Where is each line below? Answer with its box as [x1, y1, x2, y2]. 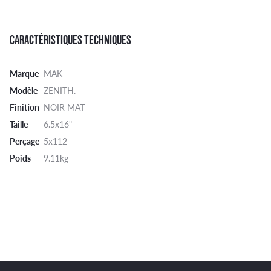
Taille [10, 118, 28, 131]
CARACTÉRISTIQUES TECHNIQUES [10, 33, 131, 48]
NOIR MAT [44, 101, 85, 114]
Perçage [10, 135, 39, 148]
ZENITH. [44, 84, 76, 97]
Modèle [10, 84, 38, 97]
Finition [10, 101, 39, 114]
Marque [10, 67, 39, 80]
